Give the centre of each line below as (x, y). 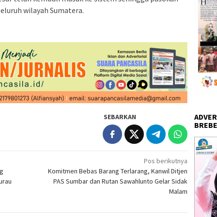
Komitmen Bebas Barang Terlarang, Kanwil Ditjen (118, 171)
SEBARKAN (120, 117)
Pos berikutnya (166, 161)
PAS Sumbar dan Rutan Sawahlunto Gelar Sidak (121, 181)
